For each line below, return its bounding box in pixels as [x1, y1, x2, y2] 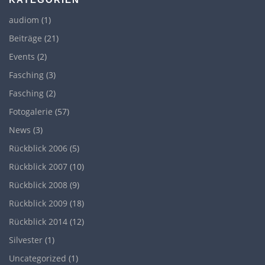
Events [9, 51, 35, 63]
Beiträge [9, 33, 42, 44]
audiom [9, 14, 39, 26]
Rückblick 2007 [9, 161, 67, 173]
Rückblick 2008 [9, 179, 67, 191]
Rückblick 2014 [9, 216, 67, 228]
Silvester [9, 234, 43, 246]
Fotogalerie [9, 106, 53, 118]
